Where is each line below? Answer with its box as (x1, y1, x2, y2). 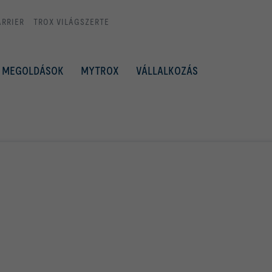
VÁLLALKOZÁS (136, 64, 198, 77)
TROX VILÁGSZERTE (33, 17, 109, 27)
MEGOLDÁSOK (2, 64, 64, 77)
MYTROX (81, 64, 119, 77)
